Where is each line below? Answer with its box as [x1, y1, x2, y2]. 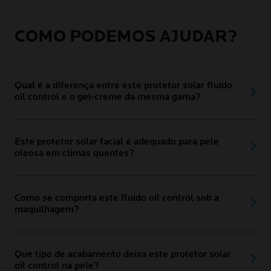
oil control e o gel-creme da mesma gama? [15, 91, 203, 103]
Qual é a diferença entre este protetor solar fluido [15, 79, 232, 91]
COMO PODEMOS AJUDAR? [15, 26, 237, 47]
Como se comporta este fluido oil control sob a [15, 192, 219, 204]
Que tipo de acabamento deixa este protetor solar [15, 248, 231, 260]
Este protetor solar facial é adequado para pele [15, 135, 219, 148]
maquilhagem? [15, 203, 82, 215]
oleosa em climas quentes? [15, 147, 137, 159]
